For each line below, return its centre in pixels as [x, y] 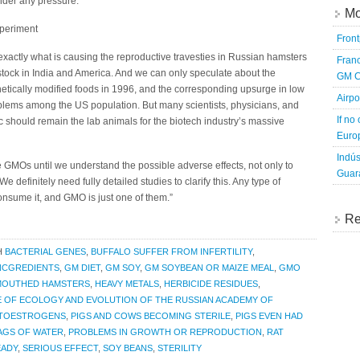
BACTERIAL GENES [45, 252]
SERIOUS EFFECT [60, 348]
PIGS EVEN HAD [269, 316]
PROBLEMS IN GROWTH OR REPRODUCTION [165, 332]
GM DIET [82, 268]
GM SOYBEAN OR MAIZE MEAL [209, 268]
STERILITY [180, 348]
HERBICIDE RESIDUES [211, 284]
